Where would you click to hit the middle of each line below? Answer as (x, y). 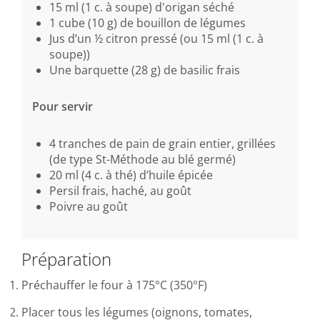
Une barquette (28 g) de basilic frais (145, 70)
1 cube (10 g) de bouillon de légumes (147, 22)
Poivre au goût (89, 207)
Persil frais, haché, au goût (120, 191)
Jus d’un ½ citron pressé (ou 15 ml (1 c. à (156, 38)
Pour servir (62, 107)
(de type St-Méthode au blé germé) (142, 160)
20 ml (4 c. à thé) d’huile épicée (131, 175)
